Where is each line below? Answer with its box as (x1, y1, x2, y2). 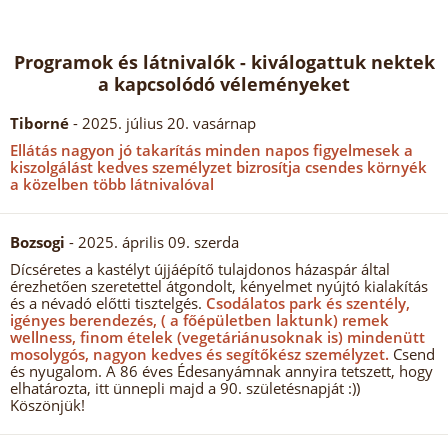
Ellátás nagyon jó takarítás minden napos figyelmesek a (10, 140, 413, 160)
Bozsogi (10, 232, 65, 252)
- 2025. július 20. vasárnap (69, 113, 256, 133)
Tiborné (10, 113, 69, 133)
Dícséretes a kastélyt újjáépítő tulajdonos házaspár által (10, 259, 390, 279)
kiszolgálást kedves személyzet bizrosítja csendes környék (10, 157, 427, 177)
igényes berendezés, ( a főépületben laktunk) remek (10, 310, 389, 330)
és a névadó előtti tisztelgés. (10, 293, 202, 313)
